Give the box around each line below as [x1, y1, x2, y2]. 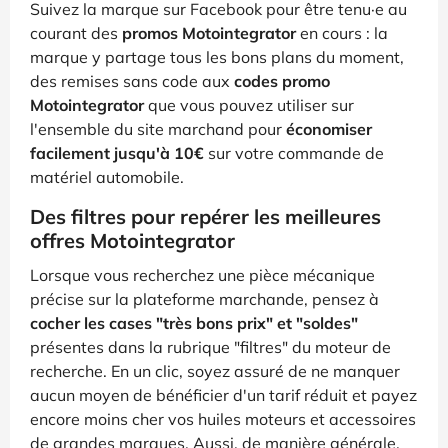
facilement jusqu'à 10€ [30, 142, 204, 163]
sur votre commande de [204, 142, 384, 163]
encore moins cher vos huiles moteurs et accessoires [30, 408, 416, 429]
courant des [30, 22, 122, 43]
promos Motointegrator [122, 22, 296, 43]
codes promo [234, 70, 330, 91]
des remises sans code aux [30, 70, 234, 91]
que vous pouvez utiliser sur [144, 94, 354, 115]
